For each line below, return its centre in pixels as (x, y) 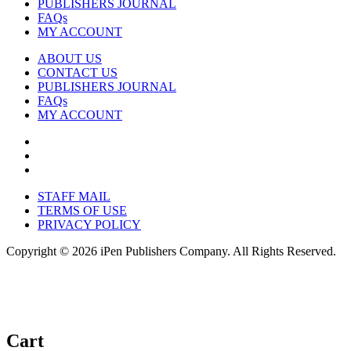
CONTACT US (78, 73)
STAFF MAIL (74, 197)
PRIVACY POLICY (89, 225)
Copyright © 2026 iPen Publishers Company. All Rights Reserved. (171, 251)
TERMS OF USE (82, 211)
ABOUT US (70, 59)
